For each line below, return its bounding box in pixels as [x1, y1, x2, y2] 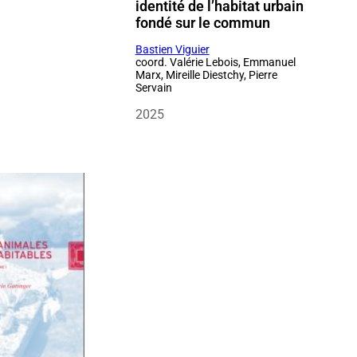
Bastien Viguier [135, 42, 210, 56]
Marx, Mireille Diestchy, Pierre [135, 68, 277, 81]
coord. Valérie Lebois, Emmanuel [135, 55, 296, 69]
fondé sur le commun [135, 14, 270, 31]
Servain [135, 80, 172, 94]
